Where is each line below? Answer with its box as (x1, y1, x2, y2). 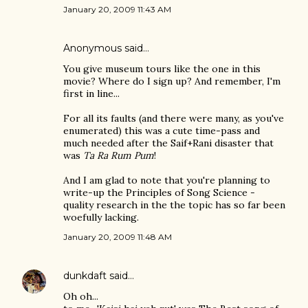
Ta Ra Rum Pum (83, 149, 154, 162)
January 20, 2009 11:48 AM (63, 232, 172, 242)
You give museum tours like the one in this (63, 63, 261, 75)
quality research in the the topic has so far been (63, 199, 285, 211)
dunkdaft (63, 269, 107, 282)
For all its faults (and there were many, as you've (63, 112, 284, 124)
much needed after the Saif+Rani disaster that (63, 137, 274, 149)
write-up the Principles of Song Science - (63, 186, 255, 199)
